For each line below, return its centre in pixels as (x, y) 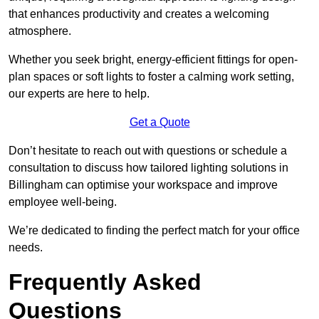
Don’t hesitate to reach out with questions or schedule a (148, 150)
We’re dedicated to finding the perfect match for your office (154, 230)
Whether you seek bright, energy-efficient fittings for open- (153, 59)
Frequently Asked (105, 282)
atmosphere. (40, 31)
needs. (26, 247)
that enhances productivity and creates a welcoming (139, 14)
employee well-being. (63, 202)
